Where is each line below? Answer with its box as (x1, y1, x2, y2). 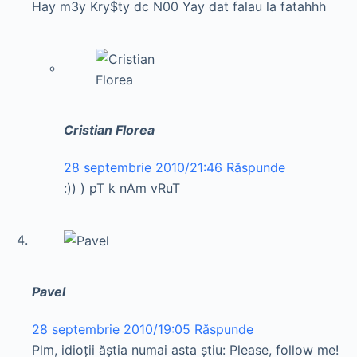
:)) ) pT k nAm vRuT (64, 180, 180, 197)
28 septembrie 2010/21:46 (64, 159, 222, 176)
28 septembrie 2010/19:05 (32, 320, 190, 337)
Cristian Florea (64, 122, 155, 139)
